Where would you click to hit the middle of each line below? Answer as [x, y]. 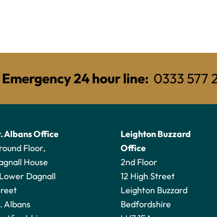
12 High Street [148, 176]
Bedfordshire [146, 204]
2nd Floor [139, 162]
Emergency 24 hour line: [76, 78]
